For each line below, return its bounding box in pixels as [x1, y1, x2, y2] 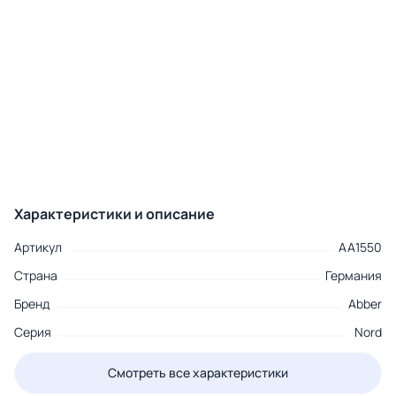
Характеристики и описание [14, 204, 215, 225]
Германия [325, 267, 382, 285]
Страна [14, 267, 57, 285]
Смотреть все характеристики [108, 364, 288, 382]
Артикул [14, 239, 62, 256]
